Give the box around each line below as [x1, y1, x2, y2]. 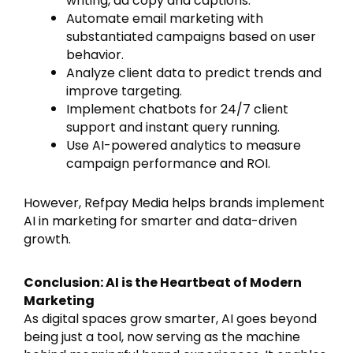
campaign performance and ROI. [66, 154, 270, 173]
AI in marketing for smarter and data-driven [24, 212, 297, 231]
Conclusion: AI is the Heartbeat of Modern [24, 273, 302, 292]
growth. [24, 230, 71, 249]
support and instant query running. [66, 118, 280, 137]
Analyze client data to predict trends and [66, 64, 321, 83]
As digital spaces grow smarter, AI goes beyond [24, 309, 317, 328]
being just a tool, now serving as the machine [24, 327, 300, 346]
